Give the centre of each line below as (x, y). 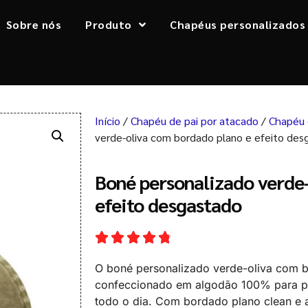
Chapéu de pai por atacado (195, 121)
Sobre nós (34, 24)
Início (108, 121)
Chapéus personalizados (238, 24)
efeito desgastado (168, 205)
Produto (109, 24)
